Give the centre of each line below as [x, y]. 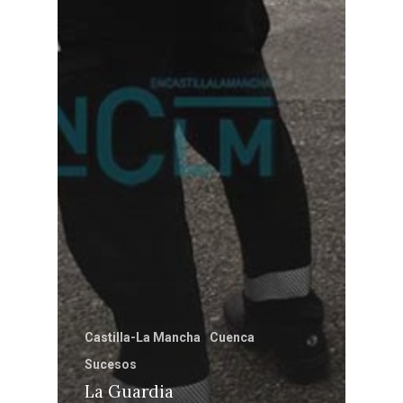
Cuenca [232, 337]
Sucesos [111, 364]
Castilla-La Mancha [143, 337]
